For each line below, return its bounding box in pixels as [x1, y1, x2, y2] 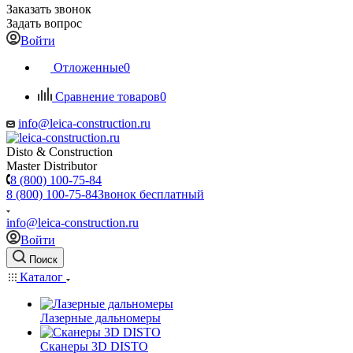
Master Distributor [6, 159, 97, 173]
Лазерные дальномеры [40, 311, 161, 325]
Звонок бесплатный [98, 188, 204, 201]
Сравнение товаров [55, 90, 160, 103]
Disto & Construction [6, 145, 113, 158]
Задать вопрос [6, 17, 82, 30]
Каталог [17, 270, 66, 284]
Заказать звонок [6, 2, 91, 16]
